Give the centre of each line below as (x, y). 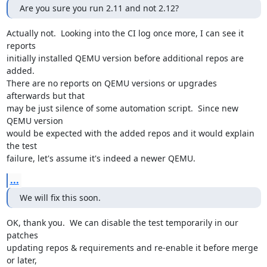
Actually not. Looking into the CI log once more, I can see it (125, 33)
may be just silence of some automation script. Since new (122, 108)
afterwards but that (45, 95)
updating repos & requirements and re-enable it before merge (132, 247)
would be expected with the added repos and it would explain (130, 133)
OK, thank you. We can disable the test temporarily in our (122, 222)
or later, (21, 260)
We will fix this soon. (60, 197)
